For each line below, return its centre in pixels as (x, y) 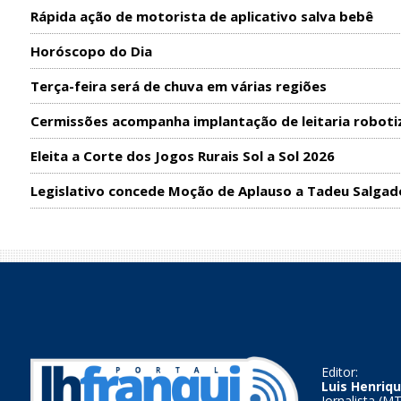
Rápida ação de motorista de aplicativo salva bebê (201, 16)
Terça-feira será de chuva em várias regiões (178, 85)
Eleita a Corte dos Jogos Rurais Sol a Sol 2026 (182, 155)
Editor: (339, 371)
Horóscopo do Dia (91, 51)
